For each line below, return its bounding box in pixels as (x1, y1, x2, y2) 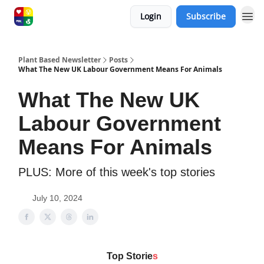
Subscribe (186, 11, 226, 22)
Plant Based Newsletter (18, 55, 101, 65)
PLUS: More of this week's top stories (18, 166, 215, 179)
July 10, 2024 (32, 193, 82, 203)
